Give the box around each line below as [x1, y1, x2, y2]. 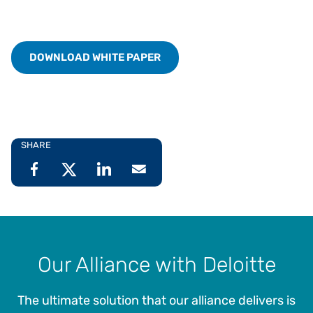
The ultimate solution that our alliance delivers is [17, 292, 296, 308]
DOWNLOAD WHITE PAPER [29, 50, 161, 64]
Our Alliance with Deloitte [37, 252, 276, 277]
